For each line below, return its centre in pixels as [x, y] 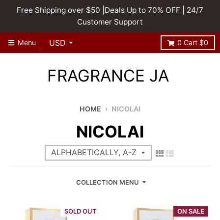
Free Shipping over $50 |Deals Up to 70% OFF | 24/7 [110, 10]
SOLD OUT [81, 211]
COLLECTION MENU [108, 182]
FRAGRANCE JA [108, 76]
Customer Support [110, 22]
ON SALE [191, 211]
